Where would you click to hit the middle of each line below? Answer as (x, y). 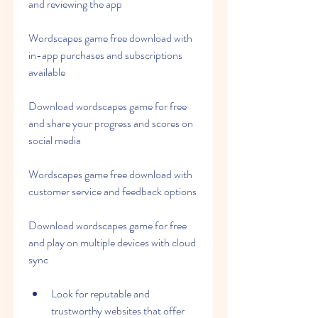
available (47, 72)
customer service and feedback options (113, 191)
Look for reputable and (100, 294)
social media (55, 140)
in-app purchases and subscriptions (105, 55)
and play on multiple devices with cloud (112, 242)
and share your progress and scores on (111, 123)
